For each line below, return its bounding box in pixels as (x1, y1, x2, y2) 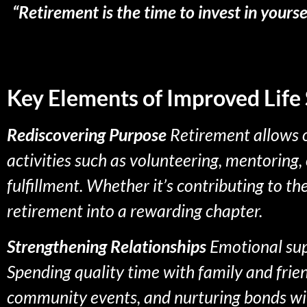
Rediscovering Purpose (7, 124, 167, 145)
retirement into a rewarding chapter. (7, 200, 262, 221)
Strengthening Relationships (7, 235, 206, 256)
